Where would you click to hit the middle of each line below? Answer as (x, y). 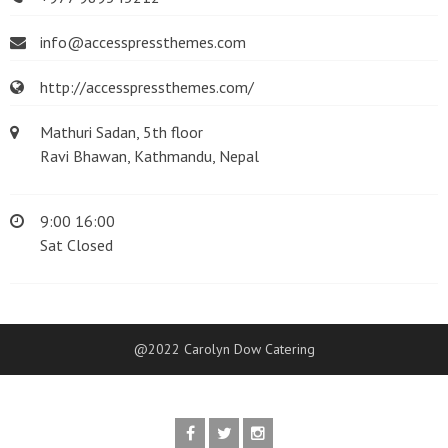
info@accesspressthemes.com (143, 42)
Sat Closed (76, 245)
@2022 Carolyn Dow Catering (224, 349)
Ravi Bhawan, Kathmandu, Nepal (149, 156)
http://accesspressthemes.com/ (147, 87)
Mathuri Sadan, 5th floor (121, 132)
